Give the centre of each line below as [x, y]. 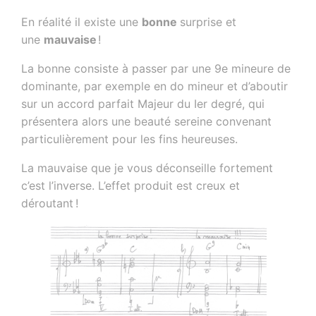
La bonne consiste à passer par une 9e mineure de [156, 69]
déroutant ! [50, 203]
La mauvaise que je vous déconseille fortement [147, 168]
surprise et [208, 22]
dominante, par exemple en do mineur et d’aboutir [155, 86]
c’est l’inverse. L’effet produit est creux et [131, 186]
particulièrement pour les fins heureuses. [130, 139]
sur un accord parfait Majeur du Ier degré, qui [143, 104]
